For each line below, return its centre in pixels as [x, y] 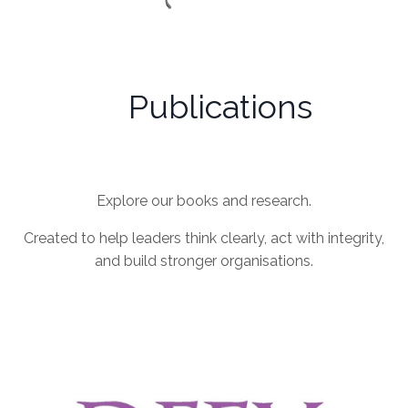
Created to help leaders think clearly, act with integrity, [204, 239]
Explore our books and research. [204, 201]
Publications [204, 107]
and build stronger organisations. [204, 261]
